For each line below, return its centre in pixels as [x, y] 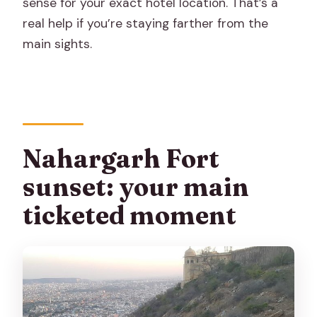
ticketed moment [130, 215]
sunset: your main [136, 187]
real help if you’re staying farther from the [146, 23]
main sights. [58, 44]
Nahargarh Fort [121, 159]
